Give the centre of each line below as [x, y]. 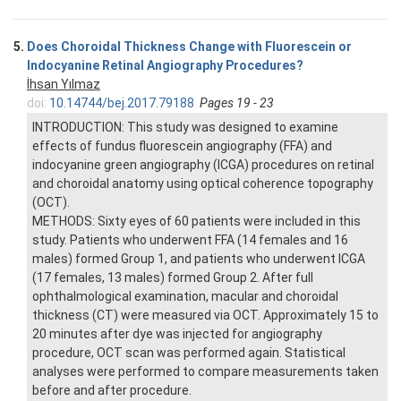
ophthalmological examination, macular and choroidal [185, 297]
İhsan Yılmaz [64, 85]
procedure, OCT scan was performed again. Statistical [189, 353]
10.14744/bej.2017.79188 [122, 103]
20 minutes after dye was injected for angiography [177, 334]
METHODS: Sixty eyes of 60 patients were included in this [196, 222]
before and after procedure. [112, 391]
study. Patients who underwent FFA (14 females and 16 [190, 240]
